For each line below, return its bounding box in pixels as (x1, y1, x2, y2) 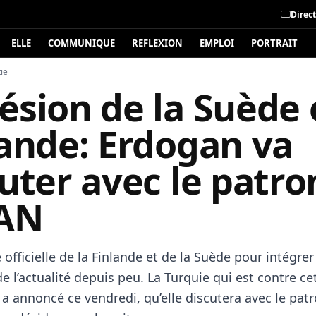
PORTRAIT (251, 37, 298, 49)
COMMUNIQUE (48, 37, 115, 49)
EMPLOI (200, 37, 234, 49)
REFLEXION (132, 37, 183, 49)
